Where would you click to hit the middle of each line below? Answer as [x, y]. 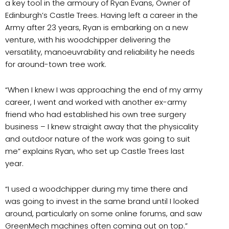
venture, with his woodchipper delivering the [88, 39]
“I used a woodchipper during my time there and [96, 189]
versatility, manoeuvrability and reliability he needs [100, 52]
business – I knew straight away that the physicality [102, 126]
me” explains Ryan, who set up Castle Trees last [95, 151]
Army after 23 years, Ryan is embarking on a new [97, 27]
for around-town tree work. [57, 64]
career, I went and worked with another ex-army [96, 102]
